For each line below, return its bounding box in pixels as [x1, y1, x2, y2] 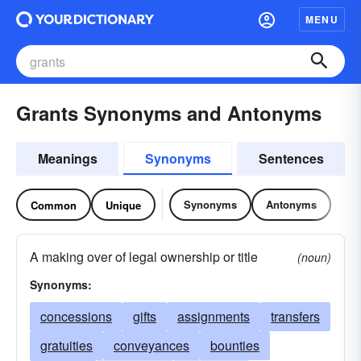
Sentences [258, 149, 324, 168]
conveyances [114, 336, 189, 355]
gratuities [40, 336, 93, 355]
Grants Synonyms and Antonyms [16, 99, 322, 127]
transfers [271, 307, 320, 326]
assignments [177, 307, 250, 326]
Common [31, 197, 77, 213]
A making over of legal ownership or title [30, 247, 258, 266]
